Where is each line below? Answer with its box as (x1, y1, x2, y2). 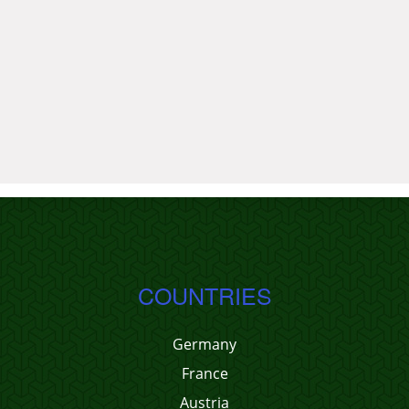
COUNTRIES (137, 278, 272, 311)
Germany (173, 334, 236, 354)
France (181, 363, 228, 383)
